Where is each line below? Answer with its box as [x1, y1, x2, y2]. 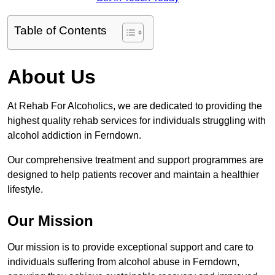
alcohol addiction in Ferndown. [7, 130, 144, 141]
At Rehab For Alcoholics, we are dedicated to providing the [7, 101, 262, 112]
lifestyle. [7, 184, 43, 195]
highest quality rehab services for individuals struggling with [7, 115, 266, 126]
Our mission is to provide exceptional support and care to [7, 242, 254, 253]
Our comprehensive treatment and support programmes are [7, 155, 263, 166]
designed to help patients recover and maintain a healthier [7, 169, 259, 180]
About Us [7, 66, 96, 88]
